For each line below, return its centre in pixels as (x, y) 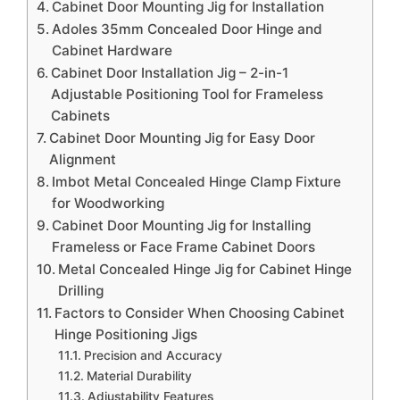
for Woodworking (108, 203)
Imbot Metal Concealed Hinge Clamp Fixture (197, 182)
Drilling (81, 291)
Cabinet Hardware (112, 50)
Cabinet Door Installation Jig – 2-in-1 (170, 73)
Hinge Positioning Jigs (126, 334)
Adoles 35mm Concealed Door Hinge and (187, 29)
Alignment (83, 159)
